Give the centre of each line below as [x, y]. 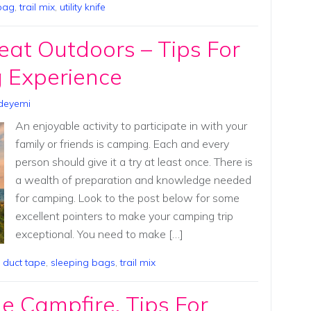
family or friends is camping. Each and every [122, 144]
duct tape [24, 262]
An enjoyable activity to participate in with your [131, 126]
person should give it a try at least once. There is [134, 162]
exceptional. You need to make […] [99, 234]
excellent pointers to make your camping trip [124, 216]
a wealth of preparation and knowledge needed [133, 180]
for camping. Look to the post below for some [127, 198]
